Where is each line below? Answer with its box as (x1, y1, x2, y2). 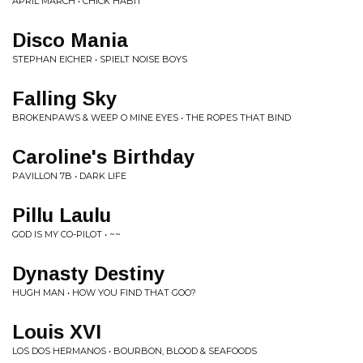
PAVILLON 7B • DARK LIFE (12, 170, 126, 181)
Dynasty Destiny (12, 263, 164, 284)
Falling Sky (12, 88, 117, 109)
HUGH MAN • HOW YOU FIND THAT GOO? (12, 287, 196, 298)
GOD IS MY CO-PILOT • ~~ (12, 228, 121, 240)
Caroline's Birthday (12, 146, 194, 168)
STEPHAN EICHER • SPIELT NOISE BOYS (12, 53, 187, 65)
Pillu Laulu (12, 204, 111, 226)
